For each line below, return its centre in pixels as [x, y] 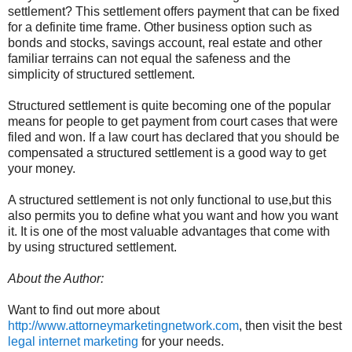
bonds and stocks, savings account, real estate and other [165, 42]
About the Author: [56, 278]
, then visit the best [290, 325]
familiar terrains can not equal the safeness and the [149, 58]
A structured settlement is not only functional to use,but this [170, 200]
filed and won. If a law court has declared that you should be [174, 137]
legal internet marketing [73, 341]
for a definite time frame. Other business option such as [160, 27]
